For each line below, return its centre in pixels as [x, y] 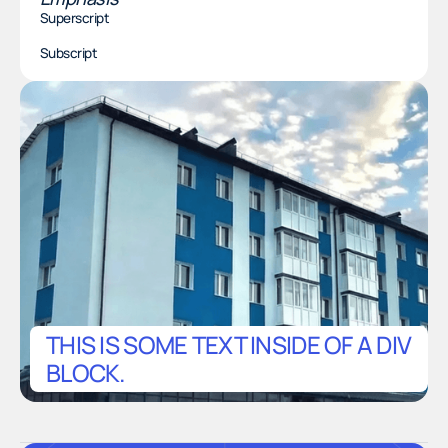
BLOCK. [85, 373]
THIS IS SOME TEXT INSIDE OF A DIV [229, 345]
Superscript [75, 17]
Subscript [69, 52]
